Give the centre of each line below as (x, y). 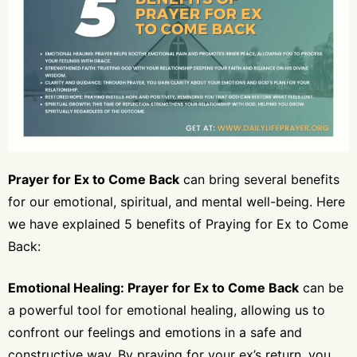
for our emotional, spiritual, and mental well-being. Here (177, 201)
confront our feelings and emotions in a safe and (155, 332)
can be (321, 287)
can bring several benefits (259, 179)
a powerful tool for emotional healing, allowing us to (167, 310)
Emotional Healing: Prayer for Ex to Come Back (153, 287)
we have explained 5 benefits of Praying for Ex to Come (178, 224)
